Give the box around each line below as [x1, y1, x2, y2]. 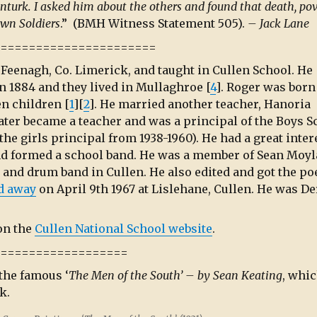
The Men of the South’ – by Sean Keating [69, 268, 282, 283]
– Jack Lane [248, 16, 309, 31]
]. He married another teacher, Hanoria [89, 96, 311, 111]
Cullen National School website [35, 221, 212, 236]
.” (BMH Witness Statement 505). [60, 16, 248, 31]
